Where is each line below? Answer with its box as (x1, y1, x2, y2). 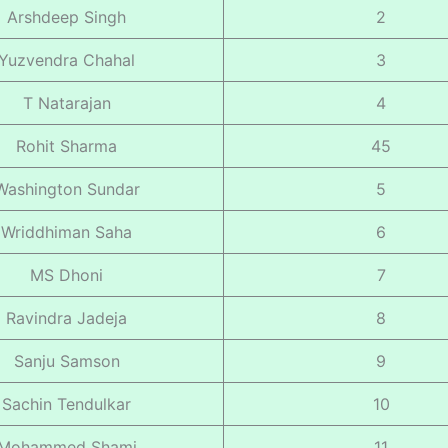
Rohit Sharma (16, 135, 117, 156)
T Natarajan (22, 92, 111, 113)
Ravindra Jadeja (6, 307, 127, 328)
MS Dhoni (30, 264, 103, 285)
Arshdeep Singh (7, 6, 126, 27)
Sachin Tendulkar (2, 393, 131, 414)
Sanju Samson (13, 350, 120, 371)
